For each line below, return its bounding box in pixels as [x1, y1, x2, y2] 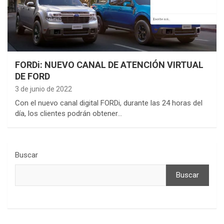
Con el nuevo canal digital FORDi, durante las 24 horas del [15, 98, 202, 107]
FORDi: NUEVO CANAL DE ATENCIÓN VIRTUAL [15, 59, 203, 70]
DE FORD [15, 70, 50, 81]
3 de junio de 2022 [15, 84, 72, 93]
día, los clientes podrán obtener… [15, 108, 122, 118]
